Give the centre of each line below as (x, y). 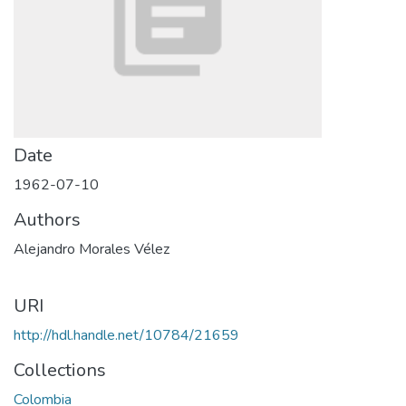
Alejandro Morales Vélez (92, 249)
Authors (47, 220)
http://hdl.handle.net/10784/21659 (126, 335)
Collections (60, 370)
